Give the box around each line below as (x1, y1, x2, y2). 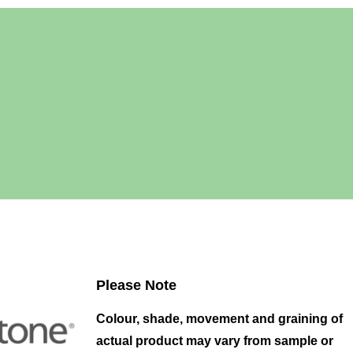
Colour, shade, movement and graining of (96, 312, 343, 325)
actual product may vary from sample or (96, 334, 333, 347)
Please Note (96, 277, 176, 293)
